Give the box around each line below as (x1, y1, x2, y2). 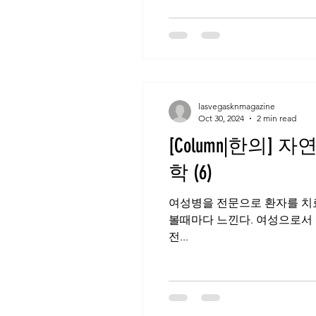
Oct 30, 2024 (198, 113, 244, 123)
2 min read (257, 113, 296, 123)
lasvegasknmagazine (198, 101, 275, 111)
